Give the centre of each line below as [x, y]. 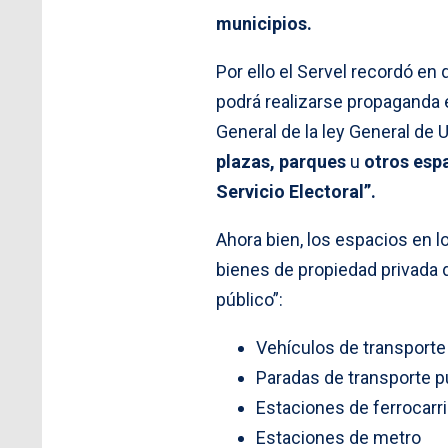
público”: [249, 299]
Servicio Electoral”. [296, 191]
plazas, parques [281, 161]
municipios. [266, 23]
